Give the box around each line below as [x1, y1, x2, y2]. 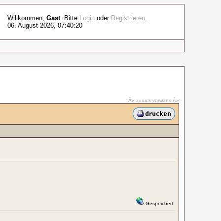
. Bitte [60, 14, 79, 22]
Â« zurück [128, 98, 151, 103]
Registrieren [110, 14, 145, 22]
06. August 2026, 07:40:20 [7, 22, 82, 29]
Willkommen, [7, 14, 46, 22]
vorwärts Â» [152, 98, 179, 103]
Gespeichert [144, 201, 173, 206]
